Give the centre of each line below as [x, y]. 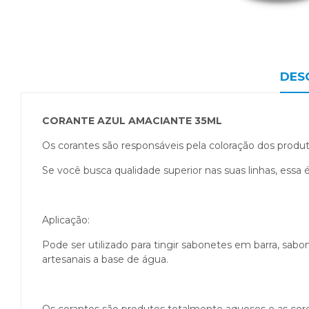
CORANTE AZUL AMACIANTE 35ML [132, 121]
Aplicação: [66, 220]
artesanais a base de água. [107, 259]
